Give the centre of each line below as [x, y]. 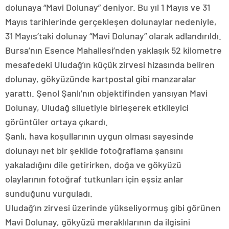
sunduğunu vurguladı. [49, 193]
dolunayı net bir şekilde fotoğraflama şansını [94, 151]
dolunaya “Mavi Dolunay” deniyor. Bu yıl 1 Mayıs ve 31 [108, 7]
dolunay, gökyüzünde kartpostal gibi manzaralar [101, 79]
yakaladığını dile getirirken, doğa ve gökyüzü [93, 165]
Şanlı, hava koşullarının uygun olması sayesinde [99, 136]
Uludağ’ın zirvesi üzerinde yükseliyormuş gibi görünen [113, 208]
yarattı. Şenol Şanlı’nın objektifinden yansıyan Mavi [106, 93]
